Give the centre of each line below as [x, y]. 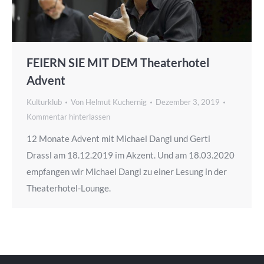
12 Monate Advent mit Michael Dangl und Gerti [118, 139]
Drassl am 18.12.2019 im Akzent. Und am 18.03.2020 [131, 155]
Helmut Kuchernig [116, 102]
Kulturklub [44, 102]
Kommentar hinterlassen [68, 117]
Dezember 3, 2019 [188, 102]
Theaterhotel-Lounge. [69, 188]
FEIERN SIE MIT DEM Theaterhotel [118, 63]
